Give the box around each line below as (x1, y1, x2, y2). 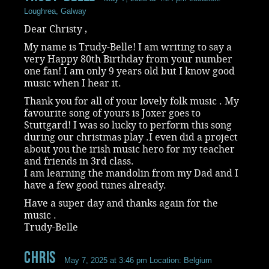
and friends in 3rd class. (24, 155, 134, 167)
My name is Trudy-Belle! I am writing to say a (24, 41, 232, 53)
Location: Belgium (147, 255, 213, 265)
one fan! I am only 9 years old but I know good (24, 65, 235, 77)
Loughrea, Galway (24, 6, 86, 16)
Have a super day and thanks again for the (24, 197, 218, 209)
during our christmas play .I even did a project (24, 131, 238, 143)
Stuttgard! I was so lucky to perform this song (24, 119, 232, 131)
